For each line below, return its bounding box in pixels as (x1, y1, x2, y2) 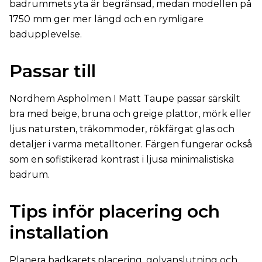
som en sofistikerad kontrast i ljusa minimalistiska (9, 154, 234, 165)
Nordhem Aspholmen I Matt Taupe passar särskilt (9, 93, 240, 104)
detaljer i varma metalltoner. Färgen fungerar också (9, 139, 252, 150)
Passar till (9, 60, 96, 82)
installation (9, 222, 109, 243)
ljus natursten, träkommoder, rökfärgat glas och (9, 123, 235, 135)
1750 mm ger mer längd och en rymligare (9, 13, 204, 25)
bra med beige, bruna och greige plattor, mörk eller (9, 108, 251, 119)
